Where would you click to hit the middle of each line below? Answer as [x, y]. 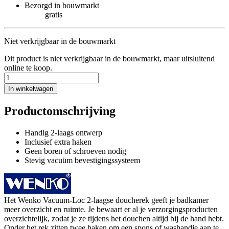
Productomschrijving [60, 111]
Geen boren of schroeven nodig [75, 151]
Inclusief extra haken [58, 142]
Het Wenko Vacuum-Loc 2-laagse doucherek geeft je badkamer [106, 200]
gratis [54, 14]
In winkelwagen [31, 88]
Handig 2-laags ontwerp [63, 132]
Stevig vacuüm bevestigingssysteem [82, 160]
